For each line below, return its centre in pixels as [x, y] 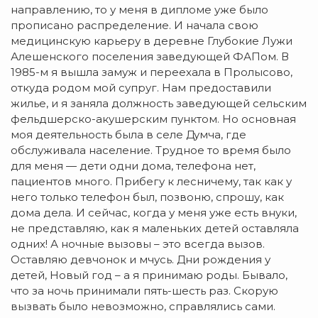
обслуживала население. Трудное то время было [151, 150]
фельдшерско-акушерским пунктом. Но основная [153, 119]
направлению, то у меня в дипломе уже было [139, 10]
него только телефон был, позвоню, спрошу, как [147, 197]
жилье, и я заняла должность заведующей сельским [159, 104]
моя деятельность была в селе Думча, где [128, 135]
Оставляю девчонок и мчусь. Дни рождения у [141, 260]
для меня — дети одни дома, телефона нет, [133, 166]
